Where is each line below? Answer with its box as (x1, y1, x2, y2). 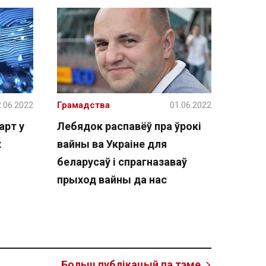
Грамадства (57, 100, 110, 110)
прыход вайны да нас (57, 173, 167, 186)
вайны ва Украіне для (57, 138, 167, 150)
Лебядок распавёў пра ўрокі (57, 120, 201, 132)
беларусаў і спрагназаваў (57, 156, 187, 168)
